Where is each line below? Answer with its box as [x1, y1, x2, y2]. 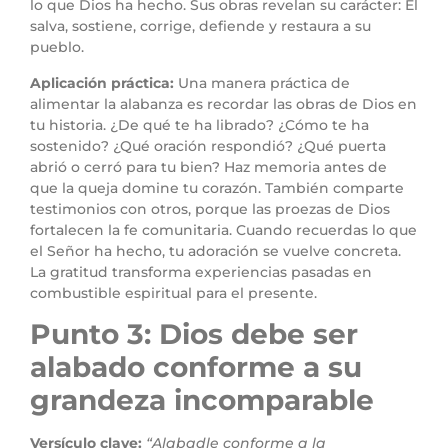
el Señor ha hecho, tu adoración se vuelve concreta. [30, 241, 401, 260]
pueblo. [30, 38, 84, 57]
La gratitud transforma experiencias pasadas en [30, 262, 372, 281]
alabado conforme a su [30, 350, 362, 385]
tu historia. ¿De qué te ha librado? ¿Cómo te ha [30, 115, 369, 134]
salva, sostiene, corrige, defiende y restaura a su [30, 17, 371, 36]
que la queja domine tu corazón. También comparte [30, 178, 404, 197]
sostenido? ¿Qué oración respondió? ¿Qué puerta [30, 136, 386, 155]
